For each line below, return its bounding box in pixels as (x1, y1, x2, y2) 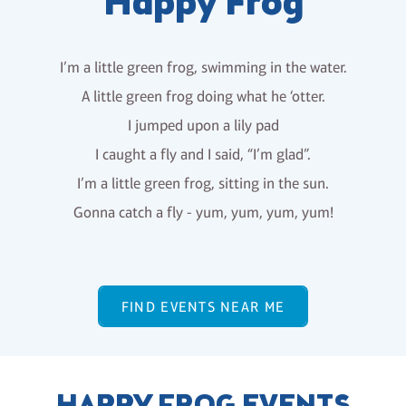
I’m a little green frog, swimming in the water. (59, 59, 347, 77)
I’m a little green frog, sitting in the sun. (77, 175, 329, 193)
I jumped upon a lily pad (127, 117, 279, 135)
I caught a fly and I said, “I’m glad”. (95, 146, 311, 164)
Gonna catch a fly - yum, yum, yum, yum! (72, 204, 333, 222)
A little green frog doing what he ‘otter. (81, 88, 325, 106)
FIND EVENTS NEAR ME (121, 297, 285, 315)
